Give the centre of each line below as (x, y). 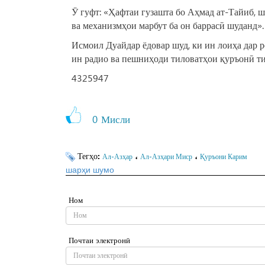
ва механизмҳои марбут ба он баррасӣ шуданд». (168, 25)
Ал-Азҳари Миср (166, 156)
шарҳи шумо (90, 169)
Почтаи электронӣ (99, 240)
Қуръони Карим (224, 156)
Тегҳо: (90, 156)
